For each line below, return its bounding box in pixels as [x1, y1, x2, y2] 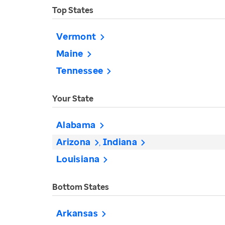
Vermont [56, 30, 96, 42]
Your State [52, 93, 93, 104]
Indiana [102, 136, 138, 148]
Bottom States [52, 181, 109, 192]
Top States [52, 5, 93, 16]
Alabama [56, 119, 96, 131]
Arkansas [56, 207, 98, 219]
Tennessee [56, 64, 103, 76]
